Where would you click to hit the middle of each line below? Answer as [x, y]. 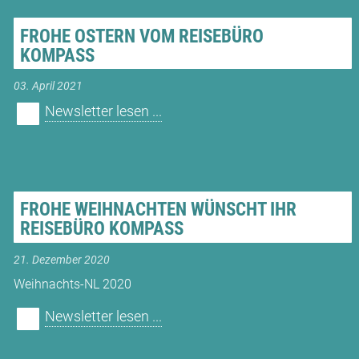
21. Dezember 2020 [61, 260]
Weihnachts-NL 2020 [72, 284]
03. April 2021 [48, 87]
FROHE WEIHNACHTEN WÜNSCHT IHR [158, 210]
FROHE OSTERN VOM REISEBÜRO [141, 36]
